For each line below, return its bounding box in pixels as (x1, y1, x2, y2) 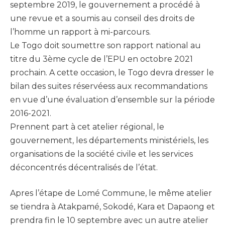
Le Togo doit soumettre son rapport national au (10, 40, 201, 50)
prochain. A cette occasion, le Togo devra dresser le (10, 67, 214, 77)
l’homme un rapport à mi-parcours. (10, 27, 151, 37)
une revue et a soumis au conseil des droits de (10, 13, 195, 23)
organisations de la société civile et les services (10, 149, 193, 159)
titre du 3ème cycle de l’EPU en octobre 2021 (10, 54, 193, 64)
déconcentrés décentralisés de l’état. (10, 162, 158, 172)
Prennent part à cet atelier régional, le (10, 122, 164, 132)
